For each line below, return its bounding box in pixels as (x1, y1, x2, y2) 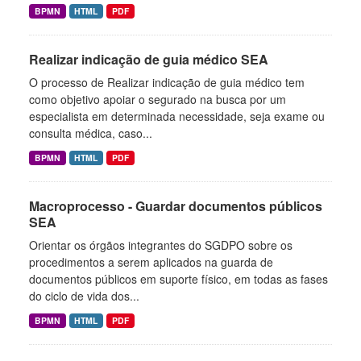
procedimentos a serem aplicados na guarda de (29, 254, 273, 270)
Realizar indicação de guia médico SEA (29, 50, 268, 68)
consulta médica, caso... (29, 125, 152, 141)
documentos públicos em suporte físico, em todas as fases (29, 271, 328, 287)
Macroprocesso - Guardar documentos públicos (29, 197, 322, 215)
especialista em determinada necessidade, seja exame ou (29, 108, 325, 124)
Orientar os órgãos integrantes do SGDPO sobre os (29, 237, 293, 253)
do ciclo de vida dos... (29, 288, 139, 304)
